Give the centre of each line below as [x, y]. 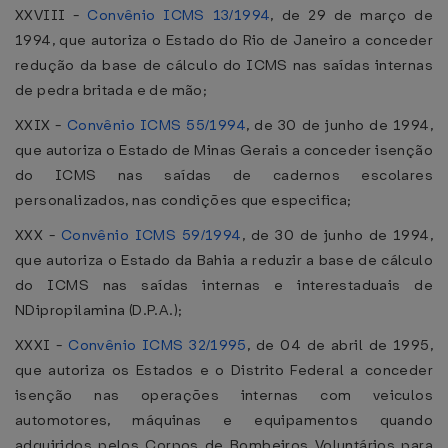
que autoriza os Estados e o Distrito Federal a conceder [224, 370]
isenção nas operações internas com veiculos [224, 395]
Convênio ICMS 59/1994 [151, 235]
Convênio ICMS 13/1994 [179, 15]
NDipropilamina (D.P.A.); [99, 310]
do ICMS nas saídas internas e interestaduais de [224, 285]
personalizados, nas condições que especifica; [183, 200]
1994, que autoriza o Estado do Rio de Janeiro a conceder [224, 40]
